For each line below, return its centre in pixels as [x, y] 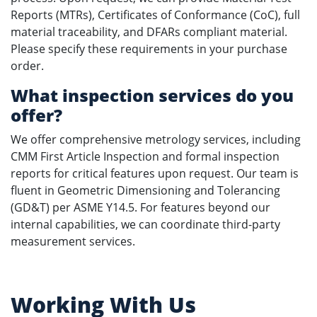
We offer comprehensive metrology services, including [156, 139]
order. [27, 66]
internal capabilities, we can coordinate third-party [145, 224]
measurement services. [73, 241]
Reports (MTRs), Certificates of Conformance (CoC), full [155, 15]
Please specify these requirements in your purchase [149, 49]
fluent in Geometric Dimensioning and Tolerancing [145, 190]
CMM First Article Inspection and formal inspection [145, 156]
